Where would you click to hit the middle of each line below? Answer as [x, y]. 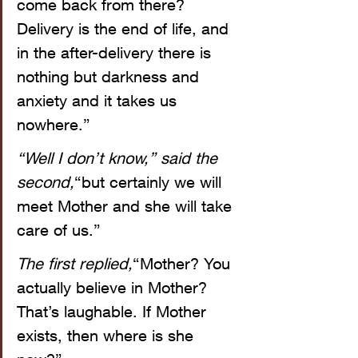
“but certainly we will [150, 181]
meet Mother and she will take [127, 205]
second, [46, 181]
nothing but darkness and [110, 76]
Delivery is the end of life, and [125, 28]
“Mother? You [184, 263]
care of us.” [59, 229]
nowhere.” [54, 124]
